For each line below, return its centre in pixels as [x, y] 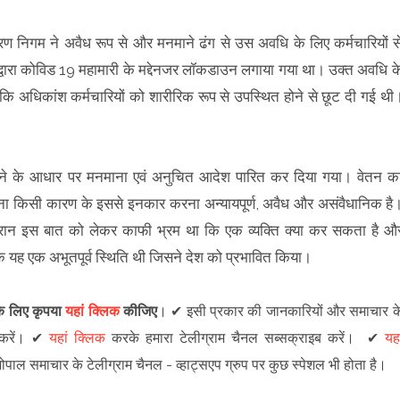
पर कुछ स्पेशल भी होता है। [317, 364]
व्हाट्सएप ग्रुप [212, 364]
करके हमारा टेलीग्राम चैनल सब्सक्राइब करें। [236, 337]
